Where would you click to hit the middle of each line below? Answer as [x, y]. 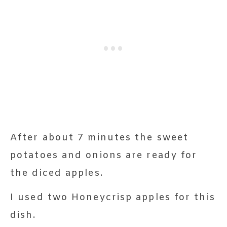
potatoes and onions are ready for [104, 155]
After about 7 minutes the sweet [100, 138]
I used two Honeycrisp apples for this [113, 197]
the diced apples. [57, 173]
